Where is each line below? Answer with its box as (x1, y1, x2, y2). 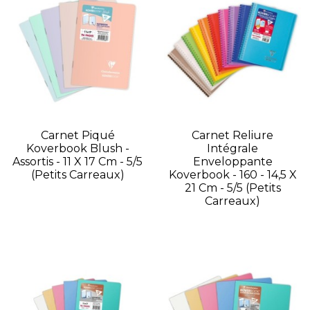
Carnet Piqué (40, 128, 115, 142)
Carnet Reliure (192, 128, 273, 142)
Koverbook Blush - (26, 141, 129, 155)
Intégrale (207, 141, 258, 155)
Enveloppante (192, 154, 273, 168)
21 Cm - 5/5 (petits (184, 181, 281, 194)
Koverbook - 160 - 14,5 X (168, 167, 297, 181)
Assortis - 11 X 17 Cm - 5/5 (12, 154, 143, 168)
